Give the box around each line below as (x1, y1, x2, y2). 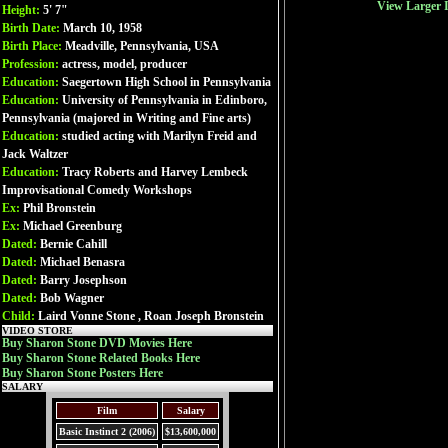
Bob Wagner (40, 291, 104, 305)
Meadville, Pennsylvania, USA (65, 39, 219, 53)
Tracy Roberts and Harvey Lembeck (62, 165, 248, 179)
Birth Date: (2, 21, 63, 35)
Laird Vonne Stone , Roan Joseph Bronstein (38, 309, 264, 323)
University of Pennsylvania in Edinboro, (62, 93, 267, 107)
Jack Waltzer (2, 147, 68, 161)
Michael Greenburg (23, 219, 122, 233)
